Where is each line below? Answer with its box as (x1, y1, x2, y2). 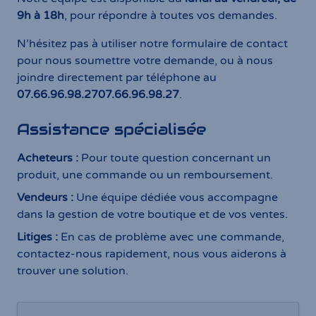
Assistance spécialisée (17, 119, 206, 140)
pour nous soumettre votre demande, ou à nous (17, 54, 273, 68)
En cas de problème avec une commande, (58, 230, 284, 245)
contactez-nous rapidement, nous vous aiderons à (17, 247, 286, 262)
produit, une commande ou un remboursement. (17, 168, 273, 183)
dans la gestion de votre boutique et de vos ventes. (17, 207, 288, 222)
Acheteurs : (17, 151, 78, 166)
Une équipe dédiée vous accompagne (73, 190, 278, 205)
